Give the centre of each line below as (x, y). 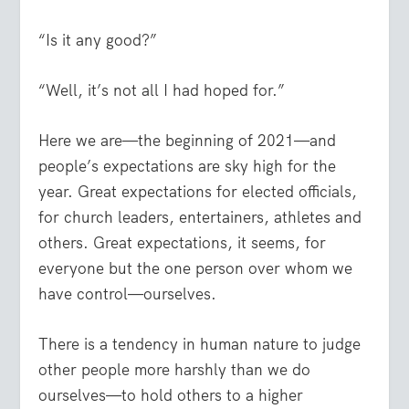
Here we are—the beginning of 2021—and (188, 141)
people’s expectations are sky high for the (188, 167)
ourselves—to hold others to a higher (171, 396)
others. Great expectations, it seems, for (183, 243)
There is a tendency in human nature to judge (200, 345)
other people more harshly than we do (175, 370)
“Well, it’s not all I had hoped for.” (162, 90)
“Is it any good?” (98, 40)
